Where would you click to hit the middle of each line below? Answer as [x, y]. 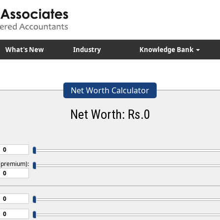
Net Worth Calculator [110, 90]
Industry [87, 50]
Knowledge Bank [167, 50]
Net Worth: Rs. [107, 114]
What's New [24, 50]
